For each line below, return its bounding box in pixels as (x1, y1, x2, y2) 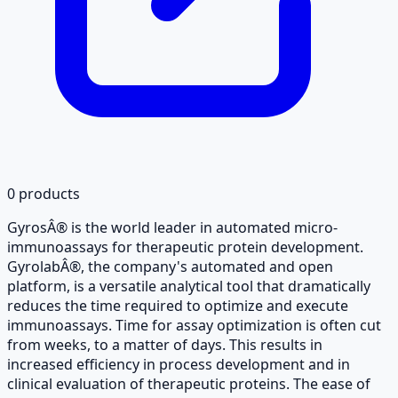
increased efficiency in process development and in (7, 354, 350, 374)
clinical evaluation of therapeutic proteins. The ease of (7, 373, 370, 394)
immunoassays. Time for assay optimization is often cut (7, 314, 381, 335)
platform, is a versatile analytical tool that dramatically (7, 275, 370, 296)
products (15, 183, 80, 203)
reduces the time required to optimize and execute (7, 295, 348, 315)
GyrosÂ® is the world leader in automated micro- (7, 217, 338, 237)
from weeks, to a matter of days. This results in (7, 334, 322, 354)
